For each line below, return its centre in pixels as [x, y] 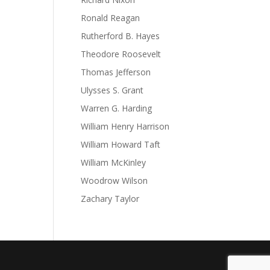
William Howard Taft [121, 144]
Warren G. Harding [117, 108]
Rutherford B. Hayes [121, 36]
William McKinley [114, 162]
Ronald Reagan [111, 18]
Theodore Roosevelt [121, 54]
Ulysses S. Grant [112, 90]
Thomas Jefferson [116, 72]
